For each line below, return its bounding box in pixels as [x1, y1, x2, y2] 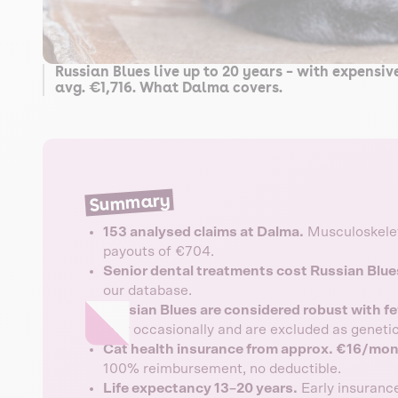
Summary [88, 188, 171, 217]
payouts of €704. [103, 243, 214, 259]
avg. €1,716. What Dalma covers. [55, 78, 283, 96]
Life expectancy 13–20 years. [103, 380, 298, 395]
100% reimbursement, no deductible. [103, 361, 341, 376]
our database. [103, 283, 192, 298]
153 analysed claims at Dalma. [103, 224, 304, 239]
